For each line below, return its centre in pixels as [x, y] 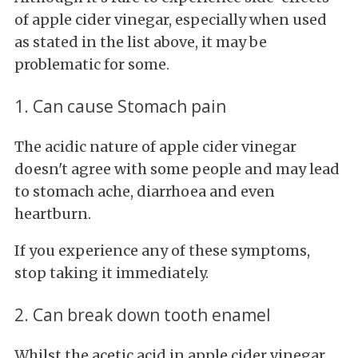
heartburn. [53, 213]
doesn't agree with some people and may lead [177, 169]
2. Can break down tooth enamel [143, 314]
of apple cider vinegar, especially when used [171, 19]
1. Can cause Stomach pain [120, 105]
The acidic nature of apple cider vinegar [155, 146]
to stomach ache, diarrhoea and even [145, 191]
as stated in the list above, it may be [141, 42]
